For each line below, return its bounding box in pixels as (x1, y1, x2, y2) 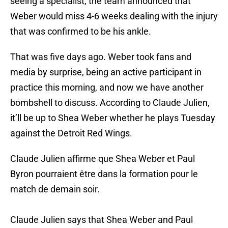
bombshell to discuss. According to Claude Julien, (10, 97, 210, 108)
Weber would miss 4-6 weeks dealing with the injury (10, 11, 218, 22)
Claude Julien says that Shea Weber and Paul (10, 214, 193, 225)
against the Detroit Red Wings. (10, 128, 132, 139)
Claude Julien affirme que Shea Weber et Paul (10, 153, 195, 164)
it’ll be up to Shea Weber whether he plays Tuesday (10, 112, 215, 124)
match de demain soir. (10, 184, 100, 195)
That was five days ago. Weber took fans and (10, 51, 191, 63)
